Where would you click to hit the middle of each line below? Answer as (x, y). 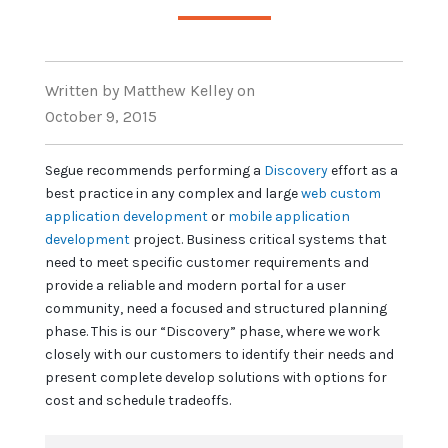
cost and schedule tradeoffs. (138, 400)
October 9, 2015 (101, 116)
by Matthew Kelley (167, 90)
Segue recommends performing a (154, 170)
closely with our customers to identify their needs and (219, 354)
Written (73, 90)
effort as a (363, 170)
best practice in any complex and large (173, 193)
